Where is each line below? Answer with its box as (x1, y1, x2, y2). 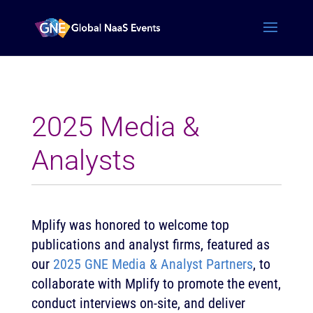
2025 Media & (31, 110, 200, 143)
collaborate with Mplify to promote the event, (31, 275, 281, 292)
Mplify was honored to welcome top (31, 217, 229, 233)
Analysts (31, 144, 136, 177)
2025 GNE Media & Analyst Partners (52, 256, 253, 272)
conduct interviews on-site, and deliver (31, 295, 245, 312)
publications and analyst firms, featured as (31, 236, 270, 253)
